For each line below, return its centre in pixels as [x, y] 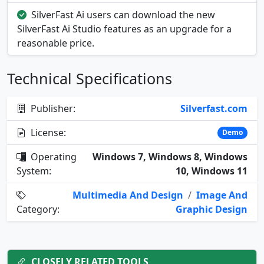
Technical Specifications [90, 79]
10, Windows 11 [212, 171]
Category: [38, 209]
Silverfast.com [214, 109]
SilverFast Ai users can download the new [123, 15]
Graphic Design [212, 209]
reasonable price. [56, 43]
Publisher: [52, 109]
